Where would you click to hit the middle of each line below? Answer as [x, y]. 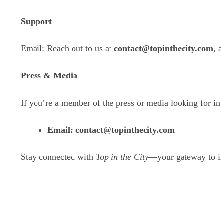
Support [36, 21]
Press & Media [49, 75]
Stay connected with [58, 157]
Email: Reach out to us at [67, 48]
